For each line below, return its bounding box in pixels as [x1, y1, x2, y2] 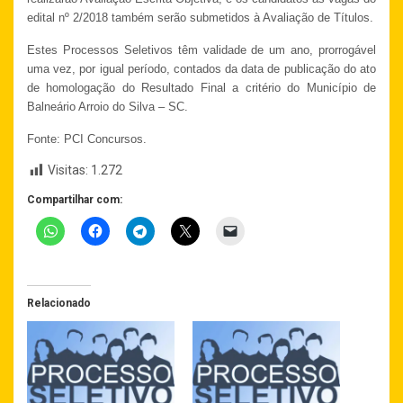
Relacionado [27, 296, 91, 309]
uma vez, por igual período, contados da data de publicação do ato [27, 62, 376, 76]
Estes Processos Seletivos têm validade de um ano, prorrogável [27, 43, 376, 58]
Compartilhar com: [27, 193, 122, 206]
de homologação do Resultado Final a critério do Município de [27, 81, 376, 95]
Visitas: [48, 163, 88, 178]
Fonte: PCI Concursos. [27, 132, 147, 147]
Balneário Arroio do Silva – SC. [27, 100, 188, 114]
